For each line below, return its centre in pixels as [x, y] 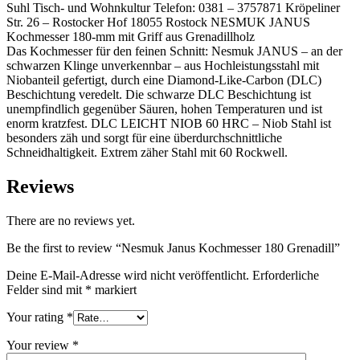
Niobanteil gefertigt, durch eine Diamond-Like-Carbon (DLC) [164, 80]
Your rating [37, 317]
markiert [114, 289]
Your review [39, 345]
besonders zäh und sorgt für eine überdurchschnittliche [144, 138]
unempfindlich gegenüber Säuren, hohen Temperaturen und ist [164, 109]
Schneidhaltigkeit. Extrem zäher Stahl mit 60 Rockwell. [147, 153]
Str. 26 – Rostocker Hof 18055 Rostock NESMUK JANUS [158, 22]
